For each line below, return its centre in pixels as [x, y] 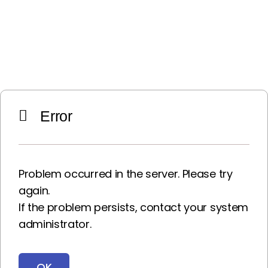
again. [34, 191]
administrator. [55, 224]
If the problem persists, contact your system [133, 207]
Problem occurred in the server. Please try [126, 174]
